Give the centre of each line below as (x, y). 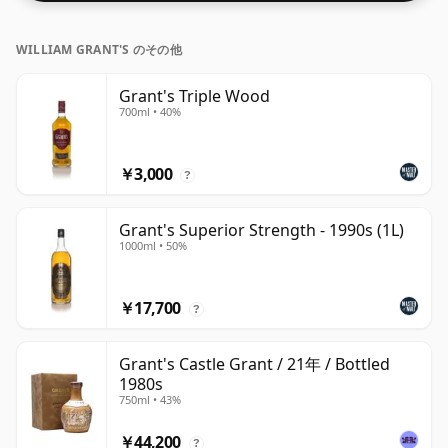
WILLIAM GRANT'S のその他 (99, 50)
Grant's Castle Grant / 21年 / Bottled (254, 364)
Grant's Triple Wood (194, 96)
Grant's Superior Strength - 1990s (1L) (261, 230)
